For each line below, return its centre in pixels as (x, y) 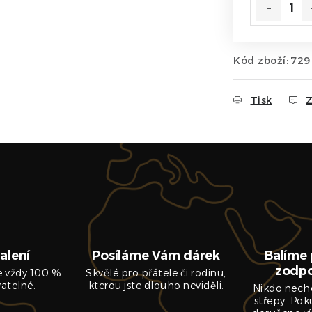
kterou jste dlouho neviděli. (156, 286)
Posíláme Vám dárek (156, 256)
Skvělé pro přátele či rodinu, (156, 273)
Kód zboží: (261, 61)
